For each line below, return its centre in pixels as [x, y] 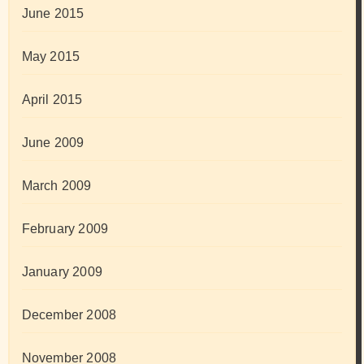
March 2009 [56, 186]
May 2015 [51, 57]
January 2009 [62, 272]
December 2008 [69, 315]
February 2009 [65, 229]
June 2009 [53, 143]
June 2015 [53, 14]
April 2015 [52, 100]
